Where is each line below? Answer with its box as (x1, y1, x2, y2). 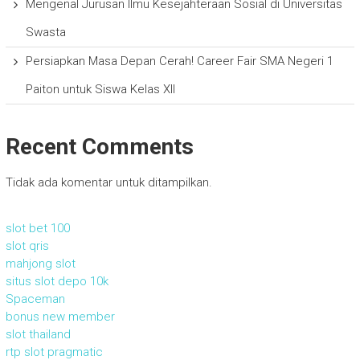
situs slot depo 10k (5, 274, 108, 289)
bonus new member (5, 309, 115, 325)
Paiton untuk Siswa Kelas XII (25, 82, 175, 97)
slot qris (5, 239, 49, 254)
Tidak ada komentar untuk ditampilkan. (5, 175, 212, 190)
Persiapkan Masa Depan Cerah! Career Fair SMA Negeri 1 (25, 54, 333, 69)
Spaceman (5, 292, 65, 307)
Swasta (25, 25, 66, 40)
